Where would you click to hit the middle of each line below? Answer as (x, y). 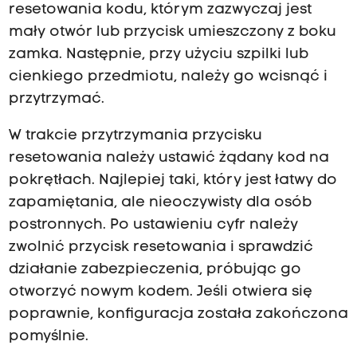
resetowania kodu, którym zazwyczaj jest (160, 10)
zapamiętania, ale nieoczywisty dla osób (160, 203)
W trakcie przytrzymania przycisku (135, 136)
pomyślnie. (48, 337)
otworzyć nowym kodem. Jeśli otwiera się (160, 292)
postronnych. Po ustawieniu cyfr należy (153, 226)
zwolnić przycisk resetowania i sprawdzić (161, 248)
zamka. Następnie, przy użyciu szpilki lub (158, 54)
